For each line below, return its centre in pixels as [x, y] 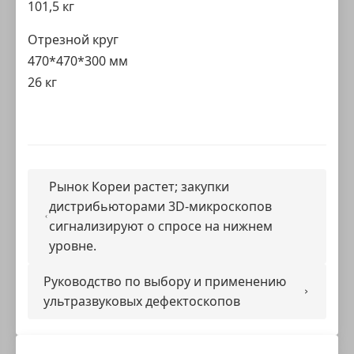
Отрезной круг [73, 40]
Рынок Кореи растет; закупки [139, 186]
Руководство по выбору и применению [165, 281]
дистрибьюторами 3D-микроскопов [160, 206]
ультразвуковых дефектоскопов [142, 301]
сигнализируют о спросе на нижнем [160, 226]
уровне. [72, 246]
